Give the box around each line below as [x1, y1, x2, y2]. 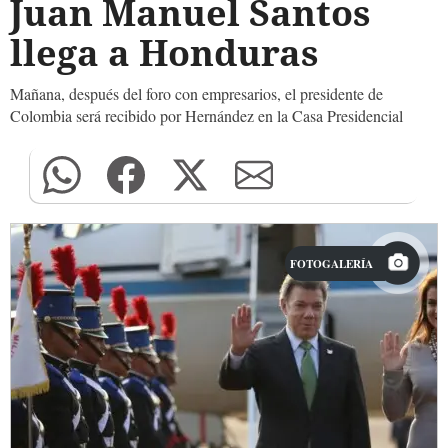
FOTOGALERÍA [290, 255, 373, 272]
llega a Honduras [10, 28, 319, 77]
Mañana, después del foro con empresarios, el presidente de [10, 83, 383, 104]
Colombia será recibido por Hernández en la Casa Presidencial [10, 105, 403, 126]
